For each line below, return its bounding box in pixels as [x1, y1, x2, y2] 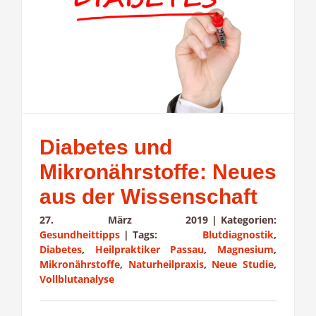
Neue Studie [212, 257, 274, 272]
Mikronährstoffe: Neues [39, 160, 276, 184]
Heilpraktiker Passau [95, 243, 205, 257]
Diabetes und [39, 135, 172, 159]
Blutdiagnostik [202, 228, 274, 242]
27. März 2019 [39, 213, 208, 227]
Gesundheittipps [39, 228, 120, 242]
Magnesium [217, 243, 274, 257]
